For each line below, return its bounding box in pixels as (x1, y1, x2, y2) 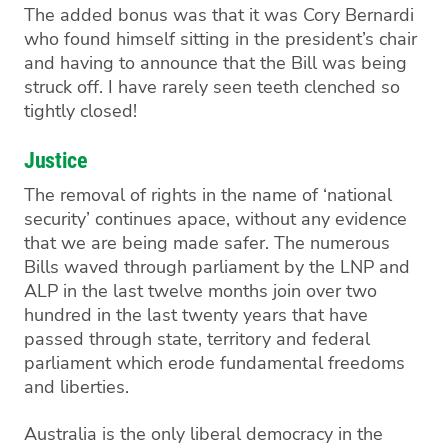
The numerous (269, 231, 390, 256)
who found (24, 26, 116, 51)
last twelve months (113, 279, 268, 304)
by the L (279, 255, 350, 280)
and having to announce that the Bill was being (24, 50, 407, 75)
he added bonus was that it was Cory (35, 2, 345, 27)
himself (116, 26, 175, 51)
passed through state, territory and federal (24, 327, 370, 352)
